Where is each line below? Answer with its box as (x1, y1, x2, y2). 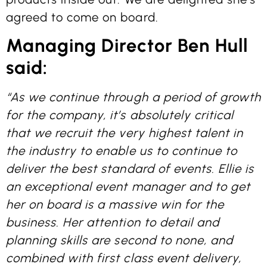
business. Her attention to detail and (6, 215, 219, 230)
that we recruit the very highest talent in (6, 126, 244, 141)
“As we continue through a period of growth (6, 90, 262, 105)
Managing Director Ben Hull (6, 35, 248, 57)
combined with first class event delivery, (6, 251, 241, 266)
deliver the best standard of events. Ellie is (6, 162, 254, 176)
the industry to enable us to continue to (6, 144, 237, 159)
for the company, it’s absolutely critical (6, 108, 234, 123)
